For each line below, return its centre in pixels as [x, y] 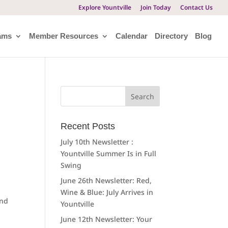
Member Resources [64, 36]
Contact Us [196, 7]
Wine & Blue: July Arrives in [107, 192]
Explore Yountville [105, 7]
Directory [171, 36]
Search [73, 90]
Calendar [132, 36]
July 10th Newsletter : [97, 142]
